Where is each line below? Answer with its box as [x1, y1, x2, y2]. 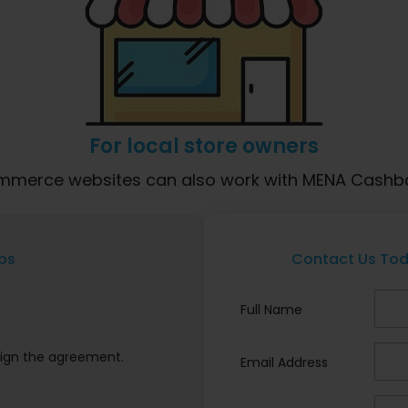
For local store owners [89, 132, 319, 160]
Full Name [240, 301, 302, 319]
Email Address [240, 353, 328, 372]
